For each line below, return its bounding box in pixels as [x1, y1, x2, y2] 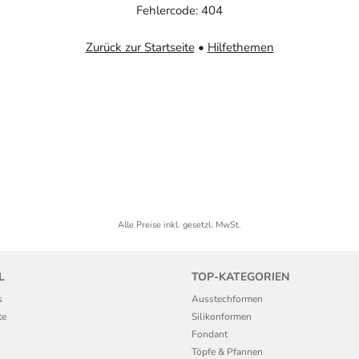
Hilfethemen [207, 39, 274, 55]
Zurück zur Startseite [85, 39, 195, 55]
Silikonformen [192, 309, 252, 323]
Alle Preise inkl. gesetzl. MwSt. [118, 219, 241, 231]
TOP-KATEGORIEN [192, 268, 289, 284]
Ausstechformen [192, 292, 263, 305]
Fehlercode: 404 [136, 2, 223, 18]
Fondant [192, 327, 228, 341]
